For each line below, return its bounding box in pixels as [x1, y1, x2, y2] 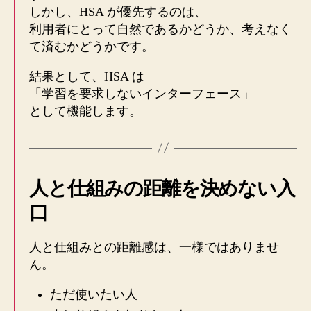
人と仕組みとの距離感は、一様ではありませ [29, 239, 279, 254]
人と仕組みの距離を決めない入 [29, 177, 295, 199]
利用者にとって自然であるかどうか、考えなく [29, 22, 292, 36]
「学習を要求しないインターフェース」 [29, 86, 254, 101]
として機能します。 [29, 103, 142, 118]
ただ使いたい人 [50, 287, 137, 301]
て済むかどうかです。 [29, 39, 154, 53]
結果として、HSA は [29, 69, 144, 83]
